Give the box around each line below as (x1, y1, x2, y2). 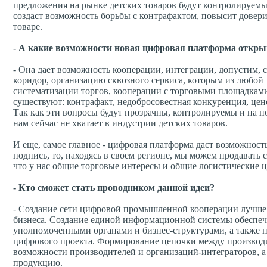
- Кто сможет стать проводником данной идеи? (13, 182, 215, 193)
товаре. (13, 21, 42, 32)
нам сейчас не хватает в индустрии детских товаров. (13, 118, 228, 129)
